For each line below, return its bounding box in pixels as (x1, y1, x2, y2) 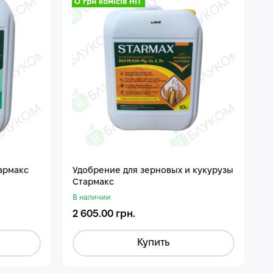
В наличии (73, 194, 112, 201)
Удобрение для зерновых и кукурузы (73, 166, 234, 175)
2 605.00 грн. (73, 209, 136, 219)
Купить (137, 238, 171, 247)
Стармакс (73, 178, 115, 186)
